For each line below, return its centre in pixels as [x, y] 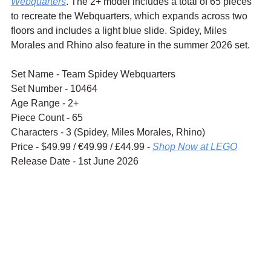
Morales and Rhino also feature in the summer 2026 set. [130, 45]
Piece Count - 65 [47, 118]
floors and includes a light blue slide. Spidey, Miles [120, 31]
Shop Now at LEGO [195, 147]
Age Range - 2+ [45, 103]
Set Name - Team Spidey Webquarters [93, 74]
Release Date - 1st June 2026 [75, 162]
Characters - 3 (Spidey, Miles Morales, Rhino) [108, 132]
